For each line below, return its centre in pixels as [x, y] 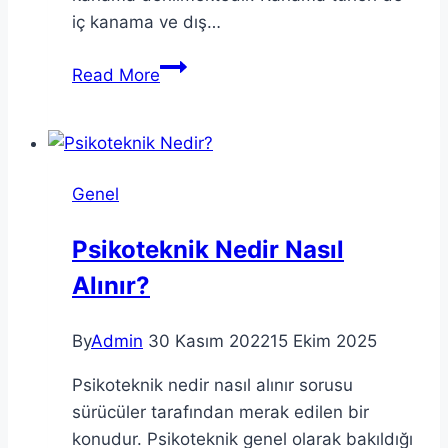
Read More [116, 74]
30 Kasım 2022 [209, 340]
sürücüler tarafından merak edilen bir [220, 411]
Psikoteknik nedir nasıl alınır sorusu [212, 384]
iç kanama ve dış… [146, 21]
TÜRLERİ [194, 91]
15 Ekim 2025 [323, 340]
